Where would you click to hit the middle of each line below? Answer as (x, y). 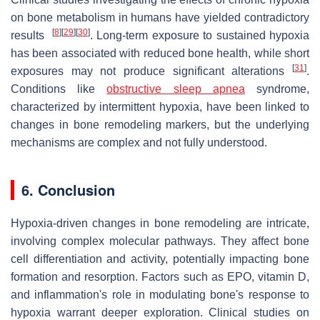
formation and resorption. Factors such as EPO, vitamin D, (160, 276)
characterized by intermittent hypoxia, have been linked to (160, 106)
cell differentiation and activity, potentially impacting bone (160, 259)
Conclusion (76, 189)
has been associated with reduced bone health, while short (160, 53)
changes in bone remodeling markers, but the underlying (160, 124)
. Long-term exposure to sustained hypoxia (200, 35)
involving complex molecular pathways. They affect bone (160, 241)
